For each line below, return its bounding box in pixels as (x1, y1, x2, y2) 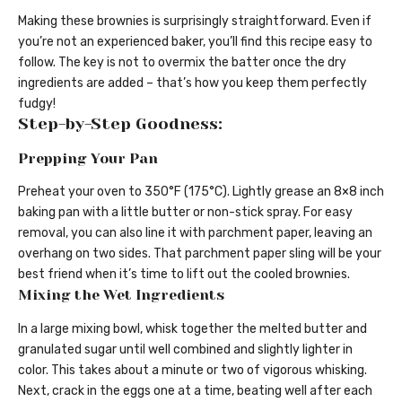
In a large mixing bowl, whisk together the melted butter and (18, 320, 367, 336)
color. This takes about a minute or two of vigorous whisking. (18, 362, 367, 378)
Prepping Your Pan (18, 149, 158, 167)
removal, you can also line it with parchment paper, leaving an (18, 225, 372, 241)
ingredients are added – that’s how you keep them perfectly (18, 75, 367, 92)
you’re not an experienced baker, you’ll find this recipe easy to (18, 34, 372, 50)
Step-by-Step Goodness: (18, 115, 223, 134)
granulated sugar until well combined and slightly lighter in (18, 341, 353, 357)
